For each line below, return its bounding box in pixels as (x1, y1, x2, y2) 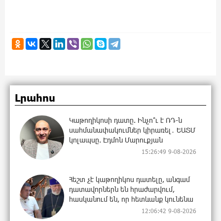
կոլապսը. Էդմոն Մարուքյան (69, 136, 163, 145)
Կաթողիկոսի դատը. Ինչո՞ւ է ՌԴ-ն (69, 116, 182, 125)
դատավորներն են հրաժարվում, (69, 185, 175, 194)
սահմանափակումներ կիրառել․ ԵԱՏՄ (69, 126, 195, 135)
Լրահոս (15, 92, 55, 104)
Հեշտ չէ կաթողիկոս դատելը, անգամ (69, 175, 190, 184)
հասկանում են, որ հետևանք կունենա (69, 195, 193, 204)
